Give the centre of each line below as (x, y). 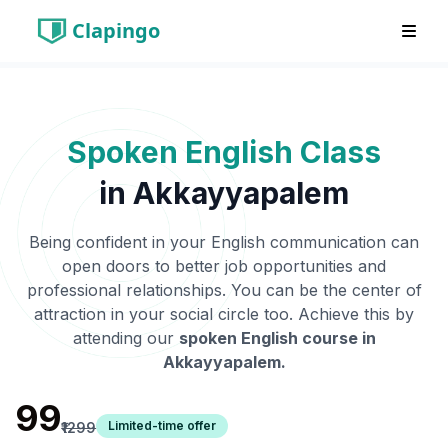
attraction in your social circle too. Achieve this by (224, 314)
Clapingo (116, 30)
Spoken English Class (224, 152)
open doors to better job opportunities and (224, 266)
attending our (123, 338)
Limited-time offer (162, 425)
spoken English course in (277, 338)
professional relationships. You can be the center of (224, 290)
